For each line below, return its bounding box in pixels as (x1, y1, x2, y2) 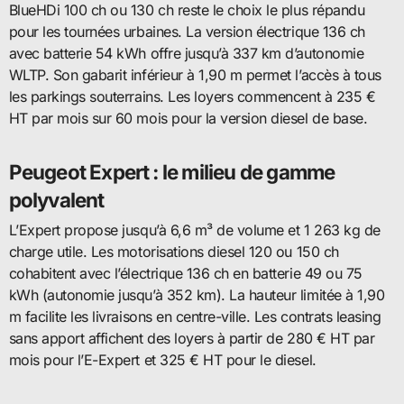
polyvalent (8, 187, 105, 212)
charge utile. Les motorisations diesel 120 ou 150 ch (8, 243, 339, 262)
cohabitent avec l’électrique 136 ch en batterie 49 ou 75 (8, 264, 363, 283)
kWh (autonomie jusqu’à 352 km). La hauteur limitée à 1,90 (8, 286, 385, 305)
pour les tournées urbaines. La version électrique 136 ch (8, 22, 365, 41)
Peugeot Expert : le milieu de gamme (8, 159, 335, 184)
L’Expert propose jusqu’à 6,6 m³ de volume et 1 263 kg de (8, 221, 381, 240)
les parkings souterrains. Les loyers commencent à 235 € (8, 87, 376, 106)
